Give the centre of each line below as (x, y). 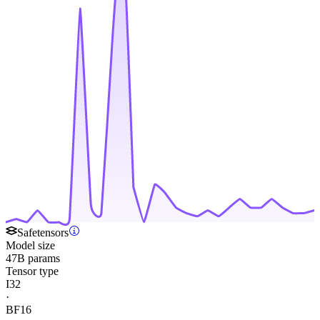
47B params (33, 259)
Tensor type (32, 271)
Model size (30, 246)
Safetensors (43, 233)
